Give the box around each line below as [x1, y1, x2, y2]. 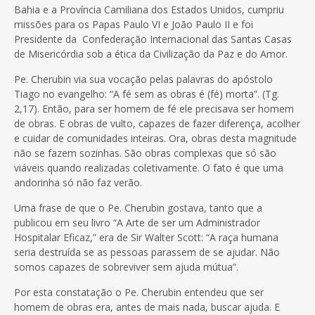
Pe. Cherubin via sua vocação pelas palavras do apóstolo [14, 72, 273, 86]
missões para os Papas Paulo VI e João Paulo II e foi [14, 17, 253, 31]
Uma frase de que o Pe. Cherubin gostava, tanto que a [14, 200, 262, 214]
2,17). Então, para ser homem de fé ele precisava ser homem [14, 101, 294, 115]
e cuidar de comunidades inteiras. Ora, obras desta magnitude [14, 131, 297, 145]
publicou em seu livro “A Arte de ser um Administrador [14, 215, 260, 229]
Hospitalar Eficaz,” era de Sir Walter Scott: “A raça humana [14, 230, 278, 244]
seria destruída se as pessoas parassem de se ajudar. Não [14, 245, 280, 259]
